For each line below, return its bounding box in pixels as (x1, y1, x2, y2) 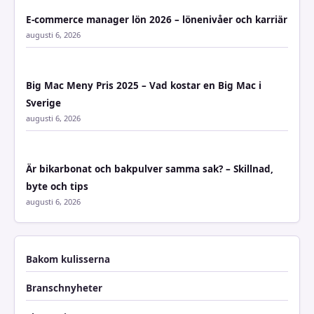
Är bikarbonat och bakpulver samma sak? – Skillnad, (26, 162, 273, 175)
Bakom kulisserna (26, 252, 110, 266)
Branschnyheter (26, 282, 102, 295)
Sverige (26, 96, 61, 109)
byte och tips (26, 179, 88, 193)
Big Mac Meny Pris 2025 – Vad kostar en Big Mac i (26, 78, 261, 92)
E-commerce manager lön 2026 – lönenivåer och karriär (26, 13, 287, 26)
